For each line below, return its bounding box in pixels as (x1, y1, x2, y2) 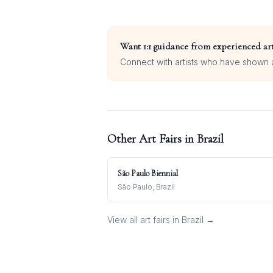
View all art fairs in (107, 214, 182, 225)
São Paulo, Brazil (118, 182, 175, 191)
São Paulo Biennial (118, 168, 178, 179)
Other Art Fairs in (107, 132, 197, 146)
